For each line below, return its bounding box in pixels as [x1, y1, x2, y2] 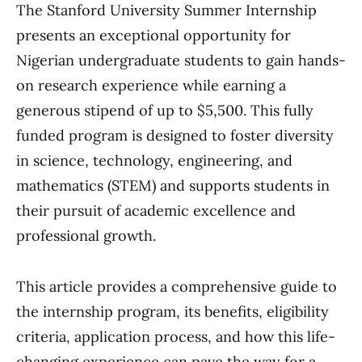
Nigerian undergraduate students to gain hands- [16, 51, 346, 69]
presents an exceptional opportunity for [16, 26, 291, 44]
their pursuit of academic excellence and [16, 201, 296, 220]
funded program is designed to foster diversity [16, 126, 334, 145]
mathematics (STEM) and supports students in [16, 176, 330, 195]
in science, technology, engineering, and [16, 151, 293, 170]
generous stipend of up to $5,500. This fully [16, 101, 314, 120]
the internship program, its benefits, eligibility [16, 302, 329, 321]
